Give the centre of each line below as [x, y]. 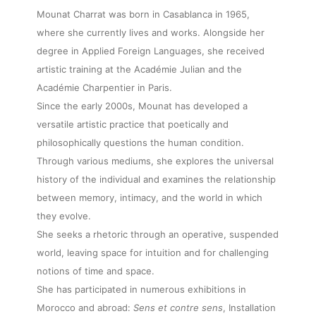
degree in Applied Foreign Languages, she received [151, 51]
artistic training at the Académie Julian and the [139, 69]
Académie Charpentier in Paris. [104, 88]
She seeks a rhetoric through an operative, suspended [158, 235]
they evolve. [64, 216]
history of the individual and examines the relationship [156, 180]
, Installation [249, 308]
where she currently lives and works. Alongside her [151, 33]
